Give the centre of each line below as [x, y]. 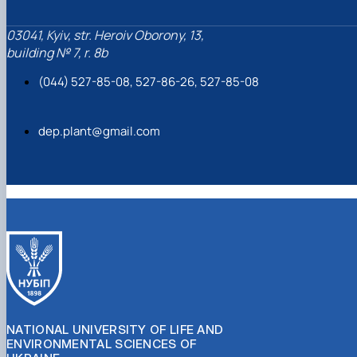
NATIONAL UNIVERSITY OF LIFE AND [115, 329]
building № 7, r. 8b [57, 53]
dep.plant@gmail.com [99, 131]
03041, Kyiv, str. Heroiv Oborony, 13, [105, 35]
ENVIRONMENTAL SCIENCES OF [102, 343]
